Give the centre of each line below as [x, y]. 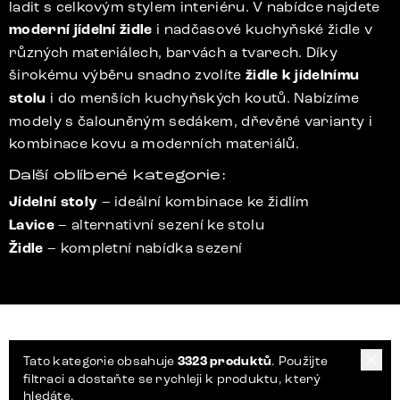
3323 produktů [225, 362]
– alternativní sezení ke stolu [161, 225]
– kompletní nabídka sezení [145, 248]
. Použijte [300, 361]
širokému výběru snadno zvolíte [127, 75]
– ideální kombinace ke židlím [205, 201]
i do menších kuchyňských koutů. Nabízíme [203, 98]
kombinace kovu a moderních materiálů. [154, 143]
